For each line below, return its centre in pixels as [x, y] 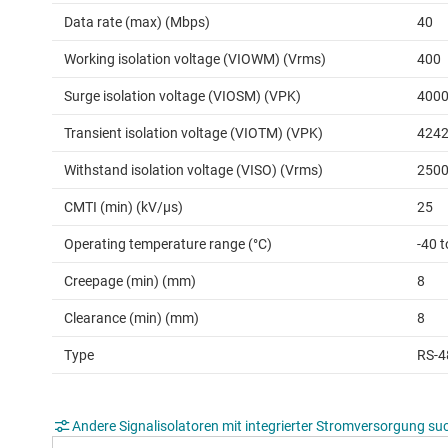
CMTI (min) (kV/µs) [123, 207]
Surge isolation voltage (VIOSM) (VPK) [182, 96]
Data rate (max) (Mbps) [137, 22]
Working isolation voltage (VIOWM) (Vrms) [195, 59]
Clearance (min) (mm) [131, 318]
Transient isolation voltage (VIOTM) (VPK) [193, 133]
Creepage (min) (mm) [130, 281]
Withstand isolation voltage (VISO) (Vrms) [193, 170]
